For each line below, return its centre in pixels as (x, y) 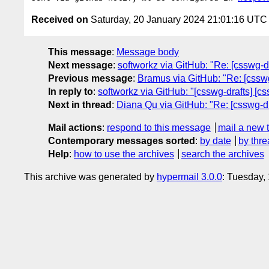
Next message (80, 65)
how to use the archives (124, 154)
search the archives (222, 154)
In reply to (71, 91)
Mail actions (75, 127)
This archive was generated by (90, 177)
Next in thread (80, 104)
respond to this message (159, 127)
